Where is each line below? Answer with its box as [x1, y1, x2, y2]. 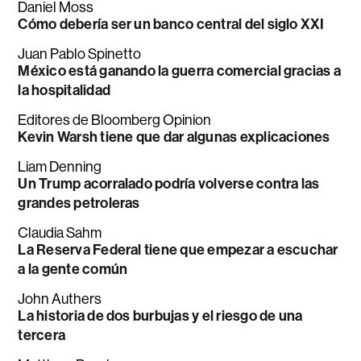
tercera [18, 326, 66, 344]
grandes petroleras [18, 193, 140, 212]
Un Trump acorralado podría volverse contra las [18, 174, 320, 193]
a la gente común [18, 259, 128, 278]
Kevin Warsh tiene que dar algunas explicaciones [18, 127, 330, 146]
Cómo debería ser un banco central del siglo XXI [18, 15, 325, 33]
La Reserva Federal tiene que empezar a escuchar [18, 240, 338, 259]
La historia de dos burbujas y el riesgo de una [18, 306, 303, 325]
